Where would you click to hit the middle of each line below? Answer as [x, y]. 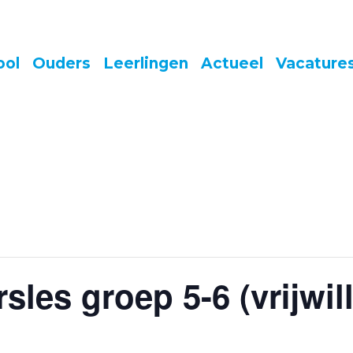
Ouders [61, 63]
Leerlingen [146, 63]
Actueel [232, 63]
